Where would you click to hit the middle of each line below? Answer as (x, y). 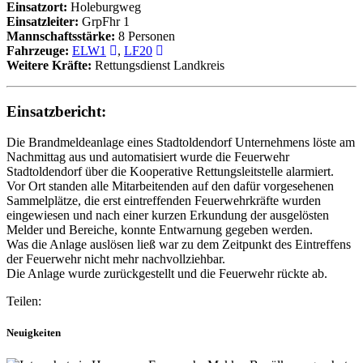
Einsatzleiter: (43, 21)
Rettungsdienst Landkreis (158, 65)
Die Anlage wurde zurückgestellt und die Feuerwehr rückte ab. (167, 274)
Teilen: (24, 301)
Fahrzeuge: (38, 50)
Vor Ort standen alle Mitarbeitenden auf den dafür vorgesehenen (170, 186)
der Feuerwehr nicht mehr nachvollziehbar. (116, 259)
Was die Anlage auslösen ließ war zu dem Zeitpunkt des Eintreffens (179, 245)
